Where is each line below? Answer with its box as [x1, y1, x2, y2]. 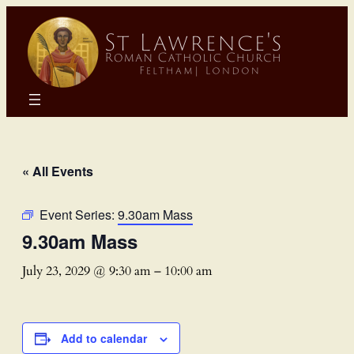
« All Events [22, 161, 93, 180]
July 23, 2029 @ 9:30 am [22, 262, 151, 280]
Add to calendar [61, 330, 147, 346]
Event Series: [40, 205, 118, 224]
